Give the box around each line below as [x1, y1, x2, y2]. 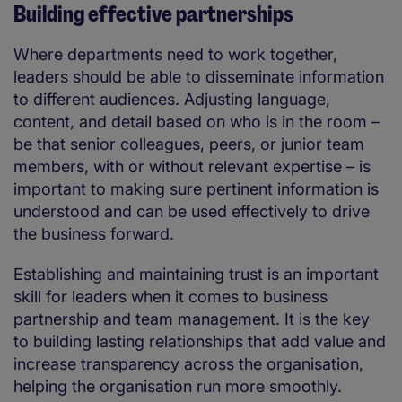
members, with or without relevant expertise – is [13, 157, 371, 177]
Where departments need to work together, [13, 45, 337, 65]
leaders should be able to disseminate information [13, 67, 384, 87]
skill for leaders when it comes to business [13, 287, 328, 307]
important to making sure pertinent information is [13, 179, 379, 199]
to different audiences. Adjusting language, [13, 90, 330, 109]
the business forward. [13, 224, 183, 244]
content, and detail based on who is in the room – [13, 112, 380, 132]
